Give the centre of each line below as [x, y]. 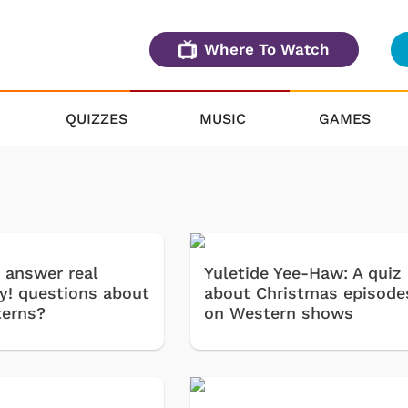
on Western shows [279, 313]
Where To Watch [267, 50]
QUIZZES [96, 118]
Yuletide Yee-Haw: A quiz [303, 273]
